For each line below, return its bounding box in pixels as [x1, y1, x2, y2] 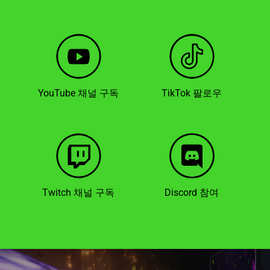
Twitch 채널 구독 [42, 186, 115, 198]
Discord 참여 [165, 186, 219, 198]
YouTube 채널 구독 [38, 87, 119, 99]
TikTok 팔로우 [162, 87, 222, 99]
